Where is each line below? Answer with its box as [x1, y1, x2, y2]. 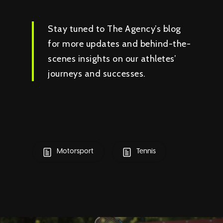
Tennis [135, 148, 156, 156]
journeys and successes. [48, 68, 146, 80]
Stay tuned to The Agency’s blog [48, 23, 181, 35]
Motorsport [55, 148, 94, 156]
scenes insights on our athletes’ [48, 53, 177, 65]
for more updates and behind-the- [48, 38, 191, 50]
